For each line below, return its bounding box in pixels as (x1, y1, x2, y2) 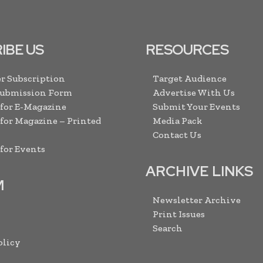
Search (153, 222, 183, 234)
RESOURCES (146, 41, 228, 59)
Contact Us (153, 129, 201, 140)
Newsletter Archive (153, 194, 241, 205)
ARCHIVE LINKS (146, 162, 253, 180)
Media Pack (153, 115, 203, 126)
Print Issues (153, 208, 205, 220)
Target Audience (153, 73, 227, 84)
